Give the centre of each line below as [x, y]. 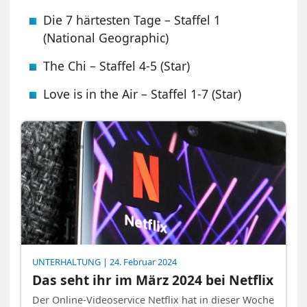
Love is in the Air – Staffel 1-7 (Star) [143, 94]
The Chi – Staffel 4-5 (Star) [117, 65]
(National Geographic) [106, 37]
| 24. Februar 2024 [139, 261]
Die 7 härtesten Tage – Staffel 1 [132, 20]
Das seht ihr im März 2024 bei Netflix [153, 280]
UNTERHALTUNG [67, 261]
